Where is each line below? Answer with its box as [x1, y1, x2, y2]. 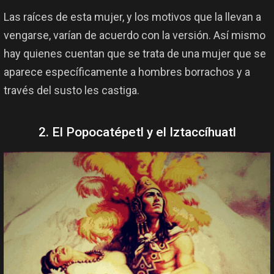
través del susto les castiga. [4, 84, 139, 97]
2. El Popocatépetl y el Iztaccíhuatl [38, 125, 236, 140]
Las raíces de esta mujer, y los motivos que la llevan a [4, 10, 261, 24]
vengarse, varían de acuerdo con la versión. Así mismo [4, 29, 265, 42]
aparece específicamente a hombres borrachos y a [4, 65, 250, 79]
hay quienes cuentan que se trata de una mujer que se [4, 47, 266, 61]
